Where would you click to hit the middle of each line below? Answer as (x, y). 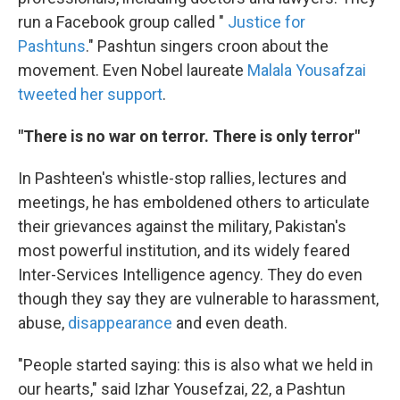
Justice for (267, 22)
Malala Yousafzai (307, 70)
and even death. (230, 323)
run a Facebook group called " (123, 22)
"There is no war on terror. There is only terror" (189, 136)
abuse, (43, 323)
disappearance (120, 323)
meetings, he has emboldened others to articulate (194, 202)
